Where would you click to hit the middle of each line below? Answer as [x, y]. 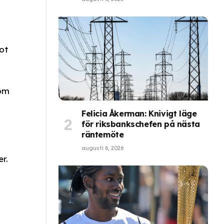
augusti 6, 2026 [102, 148]
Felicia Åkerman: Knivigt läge [139, 114]
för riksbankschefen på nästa [141, 124]
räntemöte [103, 135]
